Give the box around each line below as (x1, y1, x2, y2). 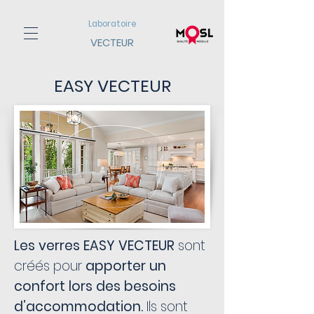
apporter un (86, 257, 166, 275)
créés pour (14, 257, 86, 275)
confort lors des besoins (14, 277, 176, 296)
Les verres (14, 236, 80, 255)
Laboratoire (88, 18, 136, 29)
